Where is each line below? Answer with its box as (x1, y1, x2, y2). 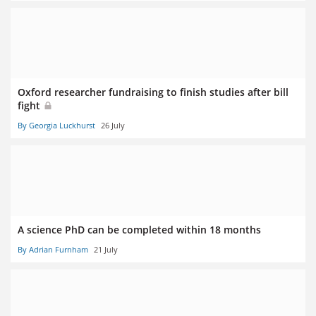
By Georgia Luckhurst (18, 120, 95, 131)
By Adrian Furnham (18, 244, 88, 255)
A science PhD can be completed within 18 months (18, 223, 261, 237)
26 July (101, 120, 125, 131)
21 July (94, 244, 118, 255)
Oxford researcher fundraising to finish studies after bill (18, 85, 288, 99)
